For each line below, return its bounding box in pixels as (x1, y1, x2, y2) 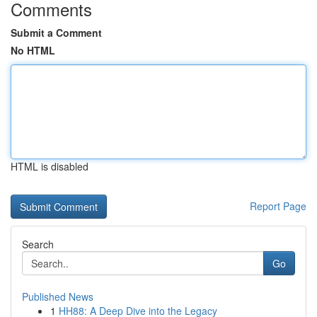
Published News (22, 289, 93, 304)
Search (22, 237, 54, 251)
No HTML (11, 43, 55, 57)
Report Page (250, 199, 306, 213)
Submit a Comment (11, 25, 102, 40)
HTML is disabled (11, 159, 88, 173)
